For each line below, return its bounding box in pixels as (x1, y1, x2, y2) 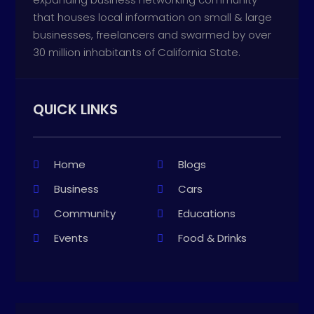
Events (54, 230, 89, 245)
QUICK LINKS (33, 99, 118, 119)
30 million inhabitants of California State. (33, 44, 241, 60)
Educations (178, 205, 235, 221)
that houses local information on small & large (33, 9, 273, 25)
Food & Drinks (178, 230, 247, 245)
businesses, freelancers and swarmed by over (33, 27, 272, 42)
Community (54, 205, 116, 221)
